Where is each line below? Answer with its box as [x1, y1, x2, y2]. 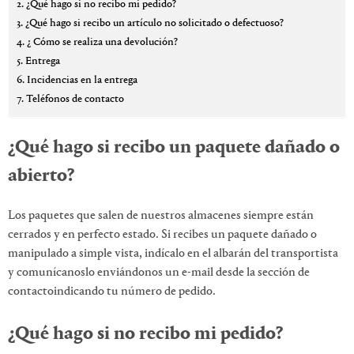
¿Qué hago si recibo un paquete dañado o [8, 137, 340, 157]
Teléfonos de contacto [25, 92, 124, 105]
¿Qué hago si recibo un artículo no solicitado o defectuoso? [24, 17, 284, 29]
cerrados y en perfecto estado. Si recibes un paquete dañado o [8, 228, 317, 241]
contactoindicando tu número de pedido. [8, 284, 216, 298]
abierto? [8, 166, 74, 186]
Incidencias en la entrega [26, 73, 137, 86]
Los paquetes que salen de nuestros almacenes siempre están [8, 209, 314, 222]
